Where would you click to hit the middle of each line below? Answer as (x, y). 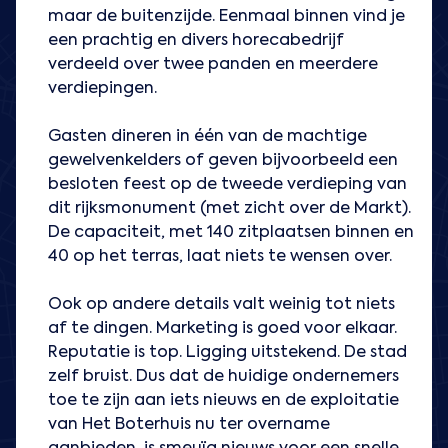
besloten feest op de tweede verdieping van (227, 185)
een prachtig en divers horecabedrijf (196, 41)
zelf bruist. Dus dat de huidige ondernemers (223, 377)
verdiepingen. (102, 89)
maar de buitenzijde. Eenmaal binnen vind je (226, 17)
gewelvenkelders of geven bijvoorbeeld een (223, 161)
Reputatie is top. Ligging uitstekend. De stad (227, 353)
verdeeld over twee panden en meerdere (213, 65)
